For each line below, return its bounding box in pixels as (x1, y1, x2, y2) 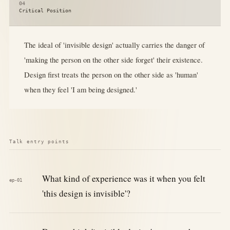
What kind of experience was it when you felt (42, 172, 205, 185)
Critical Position (19, 7, 72, 13)
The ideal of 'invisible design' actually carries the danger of (24, 40, 205, 50)
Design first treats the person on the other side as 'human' (24, 69, 198, 80)
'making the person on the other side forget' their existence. (24, 54, 203, 65)
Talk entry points (9, 138, 69, 144)
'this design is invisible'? (42, 187, 130, 200)
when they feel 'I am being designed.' (24, 84, 137, 95)
